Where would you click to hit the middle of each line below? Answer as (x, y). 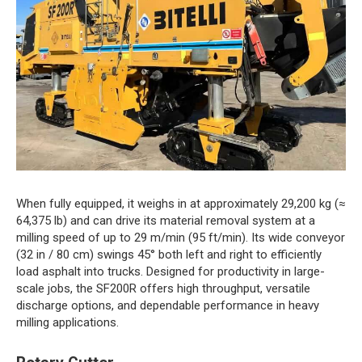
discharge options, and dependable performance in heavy (168, 305)
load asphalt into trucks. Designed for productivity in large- (170, 271)
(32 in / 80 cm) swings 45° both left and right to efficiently (169, 254)
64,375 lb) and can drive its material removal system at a (166, 220)
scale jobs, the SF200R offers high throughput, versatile (163, 288)
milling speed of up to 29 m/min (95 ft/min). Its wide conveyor (181, 237)
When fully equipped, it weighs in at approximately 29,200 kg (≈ (181, 203)
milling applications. (67, 322)
